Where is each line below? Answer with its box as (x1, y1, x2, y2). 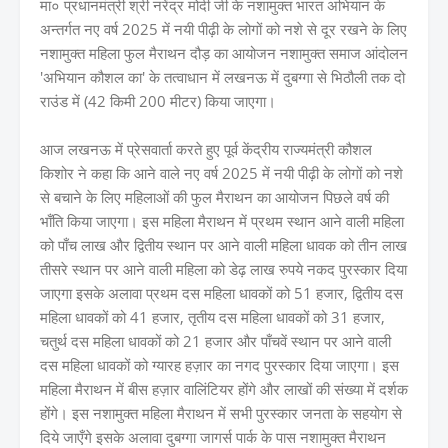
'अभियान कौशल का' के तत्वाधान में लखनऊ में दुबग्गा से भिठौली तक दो (40, 66, 405, 87)
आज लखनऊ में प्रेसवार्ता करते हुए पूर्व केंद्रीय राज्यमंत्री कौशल (40, 138, 372, 159)
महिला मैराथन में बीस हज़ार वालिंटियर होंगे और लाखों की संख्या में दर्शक (40, 378, 408, 399)
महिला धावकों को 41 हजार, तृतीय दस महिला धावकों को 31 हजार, (40, 306, 385, 327)
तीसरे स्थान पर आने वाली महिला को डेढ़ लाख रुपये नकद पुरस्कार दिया (40, 258, 407, 279)
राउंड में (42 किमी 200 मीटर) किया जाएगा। (40, 90, 276, 111)
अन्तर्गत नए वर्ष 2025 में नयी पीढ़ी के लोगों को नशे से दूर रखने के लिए (40, 18, 407, 39)
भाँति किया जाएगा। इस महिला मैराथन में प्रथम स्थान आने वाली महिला (40, 210, 404, 231)
